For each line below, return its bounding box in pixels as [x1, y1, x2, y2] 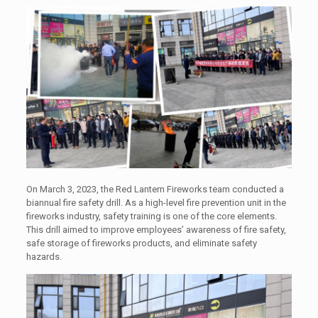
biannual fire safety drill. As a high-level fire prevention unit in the [26, 197, 286, 208]
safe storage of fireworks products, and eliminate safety [26, 237, 257, 248]
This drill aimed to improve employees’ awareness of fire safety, [26, 224, 286, 235]
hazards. [26, 251, 62, 262]
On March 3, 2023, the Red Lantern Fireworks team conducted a [26, 183, 284, 194]
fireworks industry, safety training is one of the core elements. [26, 210, 277, 221]
